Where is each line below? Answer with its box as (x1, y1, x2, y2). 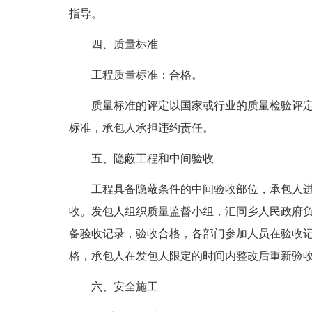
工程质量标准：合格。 (91, 69, 203, 81)
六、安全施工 (91, 281, 158, 292)
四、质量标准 (91, 38, 158, 50)
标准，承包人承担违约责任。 (68, 122, 214, 134)
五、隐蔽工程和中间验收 (91, 153, 214, 164)
